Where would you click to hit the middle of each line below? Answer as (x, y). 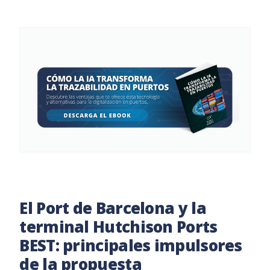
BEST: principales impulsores (131, 245)
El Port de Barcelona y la (113, 208)
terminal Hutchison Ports (118, 226)
